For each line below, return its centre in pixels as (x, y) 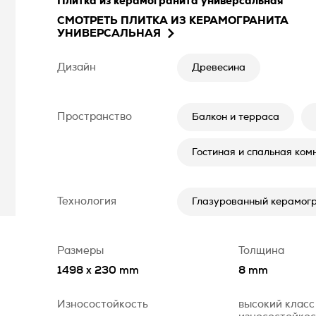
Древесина (219, 68)
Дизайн (77, 67)
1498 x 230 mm (98, 271)
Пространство (95, 117)
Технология (87, 201)
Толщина (261, 251)
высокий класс (276, 304)
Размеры (80, 251)
